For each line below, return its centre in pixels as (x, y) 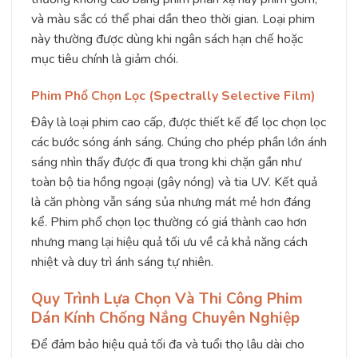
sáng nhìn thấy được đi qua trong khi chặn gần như (166, 162)
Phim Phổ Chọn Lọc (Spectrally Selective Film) (173, 95)
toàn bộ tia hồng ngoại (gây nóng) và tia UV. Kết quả (174, 182)
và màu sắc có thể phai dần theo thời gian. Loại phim (173, 19)
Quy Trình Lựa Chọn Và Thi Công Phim (167, 298)
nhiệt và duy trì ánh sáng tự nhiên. (122, 262)
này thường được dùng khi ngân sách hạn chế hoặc (167, 39)
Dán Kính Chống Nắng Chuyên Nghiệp (165, 318)
